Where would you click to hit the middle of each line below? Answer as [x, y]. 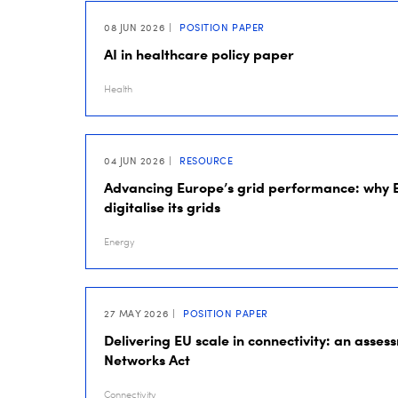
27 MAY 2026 [136, 314]
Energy [119, 242]
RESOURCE [205, 161]
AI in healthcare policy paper [199, 54]
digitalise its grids [162, 207]
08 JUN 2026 [135, 28]
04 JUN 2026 [135, 161]
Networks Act [147, 360]
